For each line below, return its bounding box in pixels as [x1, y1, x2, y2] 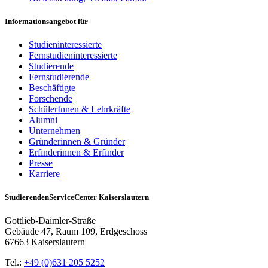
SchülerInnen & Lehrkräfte [29, 103, 130, 114]
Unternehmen [29, 125, 80, 136]
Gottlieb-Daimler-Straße [5, 215, 96, 226]
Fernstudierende [29, 71, 89, 82]
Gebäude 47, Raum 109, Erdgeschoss [5, 226, 147, 237]
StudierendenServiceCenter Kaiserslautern [5, 193, 149, 202]
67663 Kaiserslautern [5, 237, 85, 248]
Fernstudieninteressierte [29, 50, 117, 60]
